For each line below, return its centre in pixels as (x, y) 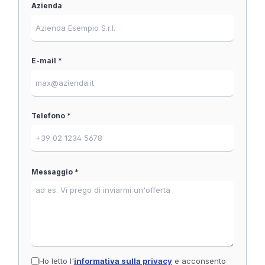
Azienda (47, 6)
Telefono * (51, 116)
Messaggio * (55, 172)
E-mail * (47, 61)
